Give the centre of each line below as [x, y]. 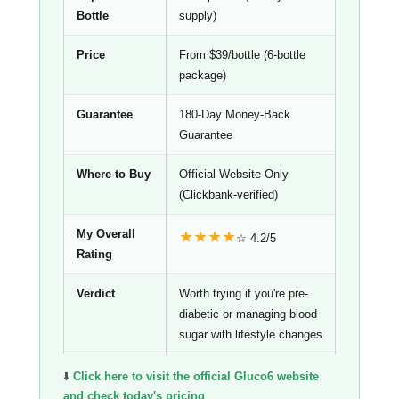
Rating [94, 255]
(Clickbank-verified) [228, 195]
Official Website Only [234, 175]
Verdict [96, 294]
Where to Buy [114, 175]
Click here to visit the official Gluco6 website [196, 377]
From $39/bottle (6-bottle [242, 55]
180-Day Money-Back [235, 115]
